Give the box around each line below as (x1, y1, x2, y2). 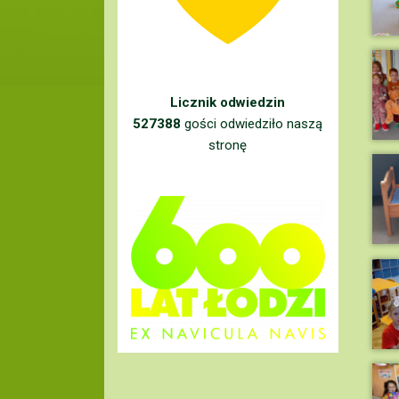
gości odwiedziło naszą (181, 116, 323, 133)
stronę (208, 137, 248, 154)
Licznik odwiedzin (170, 94, 286, 111)
